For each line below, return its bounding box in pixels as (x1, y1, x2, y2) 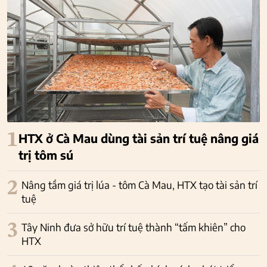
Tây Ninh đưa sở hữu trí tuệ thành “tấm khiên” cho (21, 220, 246, 234)
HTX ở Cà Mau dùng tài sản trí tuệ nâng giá (18, 130, 259, 145)
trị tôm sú (18, 147, 74, 162)
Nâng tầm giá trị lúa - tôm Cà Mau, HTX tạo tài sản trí (21, 178, 257, 191)
